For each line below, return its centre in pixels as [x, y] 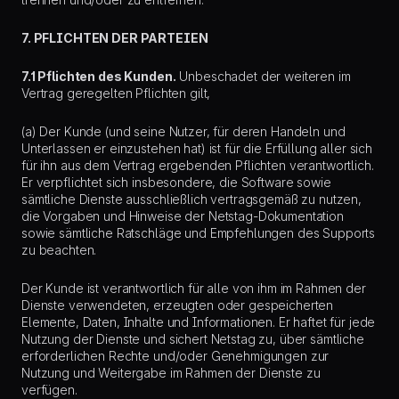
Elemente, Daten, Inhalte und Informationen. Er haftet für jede [199, 322]
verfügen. [51, 390]
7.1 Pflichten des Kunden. [99, 76]
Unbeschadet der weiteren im [263, 76]
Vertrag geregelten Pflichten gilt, [118, 93]
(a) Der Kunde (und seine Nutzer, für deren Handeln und [183, 131]
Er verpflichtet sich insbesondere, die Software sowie [176, 182]
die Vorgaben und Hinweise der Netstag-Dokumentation [183, 216]
